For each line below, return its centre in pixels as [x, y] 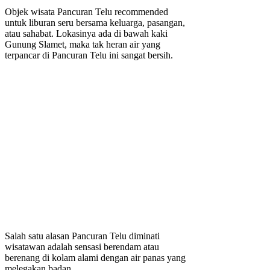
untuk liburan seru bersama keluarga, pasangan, [95, 23]
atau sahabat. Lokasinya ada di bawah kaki [86, 34]
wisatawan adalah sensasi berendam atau [82, 247]
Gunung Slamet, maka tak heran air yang [83, 45]
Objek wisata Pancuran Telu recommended [86, 12]
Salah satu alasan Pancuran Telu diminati [82, 236]
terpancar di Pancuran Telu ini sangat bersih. [89, 55]
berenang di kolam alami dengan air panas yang [95, 258]
